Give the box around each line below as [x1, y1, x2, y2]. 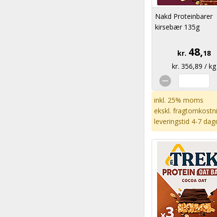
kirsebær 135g [155, 22, 200, 31]
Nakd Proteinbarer [155, 12, 213, 21]
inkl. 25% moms [154, 95, 203, 105]
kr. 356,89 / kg [172, 62, 216, 71]
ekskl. [154, 106, 173, 115]
